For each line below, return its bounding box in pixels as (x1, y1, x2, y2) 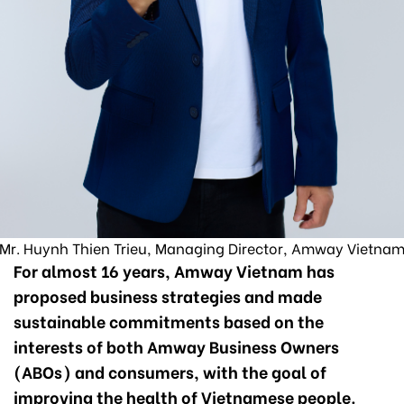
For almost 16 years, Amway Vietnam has (14, 257, 335, 282)
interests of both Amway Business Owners (14, 333, 339, 358)
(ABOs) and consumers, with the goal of (14, 358, 326, 383)
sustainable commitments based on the (14, 308, 324, 333)
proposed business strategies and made (14, 282, 322, 308)
